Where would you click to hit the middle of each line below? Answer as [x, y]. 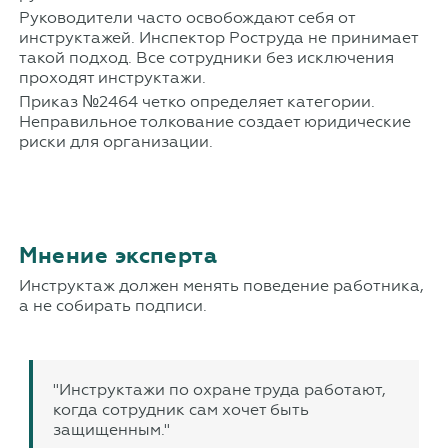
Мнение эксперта [118, 255]
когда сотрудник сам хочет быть [180, 409]
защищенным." [111, 429]
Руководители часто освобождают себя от [186, 17]
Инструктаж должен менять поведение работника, [221, 285]
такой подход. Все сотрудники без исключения [206, 57]
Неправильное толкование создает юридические [214, 121]
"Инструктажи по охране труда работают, [219, 389]
